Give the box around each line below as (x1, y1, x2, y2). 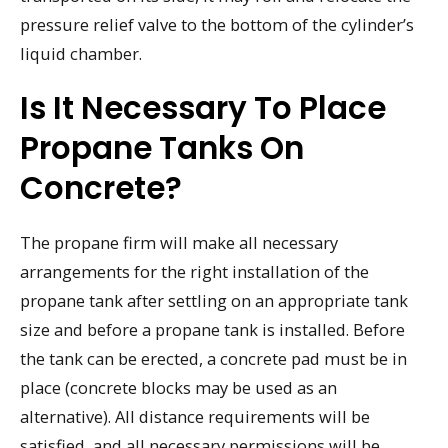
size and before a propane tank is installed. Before (20, 317, 405, 341)
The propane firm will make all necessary (20, 230, 338, 254)
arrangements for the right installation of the (20, 259, 369, 283)
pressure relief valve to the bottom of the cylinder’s (20, 12, 414, 36)
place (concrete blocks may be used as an (20, 375, 337, 399)
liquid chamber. (20, 41, 142, 65)
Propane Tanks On (20, 125, 304, 170)
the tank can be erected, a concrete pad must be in (20, 346, 407, 370)
